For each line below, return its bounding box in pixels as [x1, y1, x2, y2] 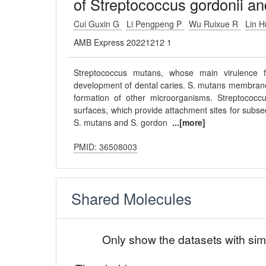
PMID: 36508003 [74, 141, 138, 153]
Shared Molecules [71, 188, 192, 209]
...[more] [172, 116, 206, 128]
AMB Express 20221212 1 [74, 36, 172, 48]
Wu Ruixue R [189, 18, 241, 30]
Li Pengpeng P [126, 18, 185, 30]
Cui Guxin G [74, 18, 122, 30]
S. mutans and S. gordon [74, 116, 173, 128]
